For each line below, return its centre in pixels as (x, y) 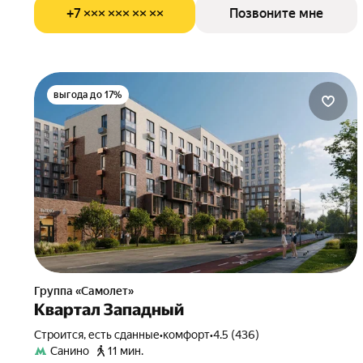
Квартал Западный (109, 310)
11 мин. (126, 351)
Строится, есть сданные (100, 335)
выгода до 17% (88, 95)
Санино (70, 351)
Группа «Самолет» (87, 291)
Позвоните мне (276, 13)
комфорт (186, 335)
